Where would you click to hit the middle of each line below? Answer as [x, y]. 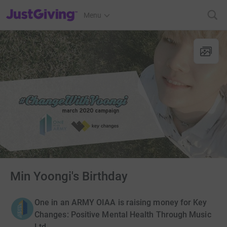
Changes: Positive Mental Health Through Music [123, 215]
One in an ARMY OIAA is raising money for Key [121, 202]
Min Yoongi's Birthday [69, 176]
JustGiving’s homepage [42, 9]
